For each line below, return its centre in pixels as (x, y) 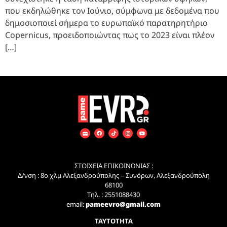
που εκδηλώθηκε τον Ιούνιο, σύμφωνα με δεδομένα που (112, 10)
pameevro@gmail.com (123, 204)
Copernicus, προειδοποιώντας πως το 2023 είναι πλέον (110, 35)
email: (75, 204)
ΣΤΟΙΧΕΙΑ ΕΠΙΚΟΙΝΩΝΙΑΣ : (113, 165)
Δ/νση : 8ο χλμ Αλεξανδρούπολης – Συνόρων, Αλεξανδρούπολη (113, 175)
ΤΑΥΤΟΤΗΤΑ (113, 221)
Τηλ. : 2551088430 (113, 194)
